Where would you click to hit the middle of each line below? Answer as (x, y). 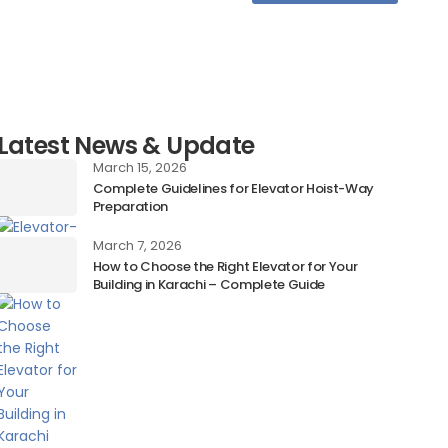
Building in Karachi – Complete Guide (208, 285)
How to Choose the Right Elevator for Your (225, 267)
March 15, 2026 (139, 168)
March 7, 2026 (137, 246)
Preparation (130, 207)
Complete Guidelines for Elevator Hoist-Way (233, 189)
